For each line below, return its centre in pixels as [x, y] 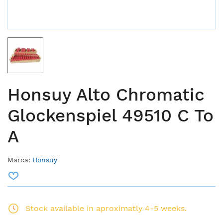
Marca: [19, 160]
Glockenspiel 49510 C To [111, 116]
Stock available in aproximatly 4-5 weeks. [106, 209]
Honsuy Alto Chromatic [106, 95]
